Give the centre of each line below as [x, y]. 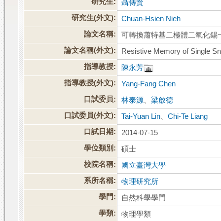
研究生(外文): [94, 18]
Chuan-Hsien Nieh [151, 19]
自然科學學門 [144, 198]
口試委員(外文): [90, 116]
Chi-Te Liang [188, 117]
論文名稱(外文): [90, 51]
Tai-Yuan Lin [141, 117]
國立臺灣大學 [144, 166]
